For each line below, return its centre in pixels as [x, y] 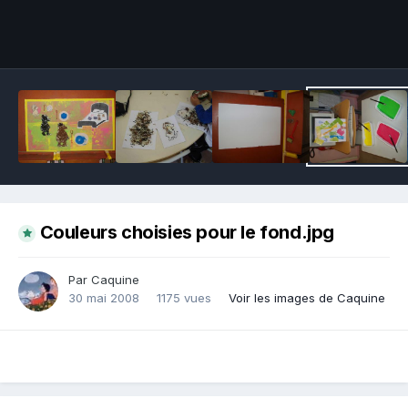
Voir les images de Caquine [307, 298]
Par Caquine [104, 280]
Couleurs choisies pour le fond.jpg [187, 233]
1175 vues [184, 298]
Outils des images [316, 36]
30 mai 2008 [104, 298]
